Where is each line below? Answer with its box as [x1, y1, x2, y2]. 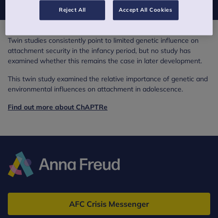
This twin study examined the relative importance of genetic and [8, 74, 208, 83]
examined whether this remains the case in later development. [8, 56, 202, 65]
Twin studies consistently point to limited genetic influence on [8, 36, 199, 45]
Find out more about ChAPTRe [8, 103, 108, 111]
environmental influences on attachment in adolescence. [8, 85, 183, 93]
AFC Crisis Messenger [69, 199, 149, 209]
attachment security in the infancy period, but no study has [8, 46, 191, 55]
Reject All [58, 6, 86, 14]
